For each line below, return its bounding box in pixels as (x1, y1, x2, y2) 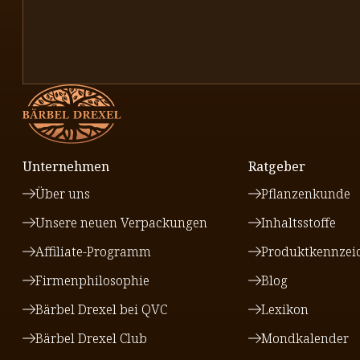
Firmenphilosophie (35, 272, 149, 290)
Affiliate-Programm (35, 243, 151, 261)
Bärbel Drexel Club (35, 329, 147, 348)
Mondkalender (260, 329, 349, 348)
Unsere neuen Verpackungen (35, 214, 207, 232)
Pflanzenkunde (260, 185, 350, 203)
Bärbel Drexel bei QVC (35, 301, 167, 319)
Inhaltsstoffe (260, 214, 336, 232)
